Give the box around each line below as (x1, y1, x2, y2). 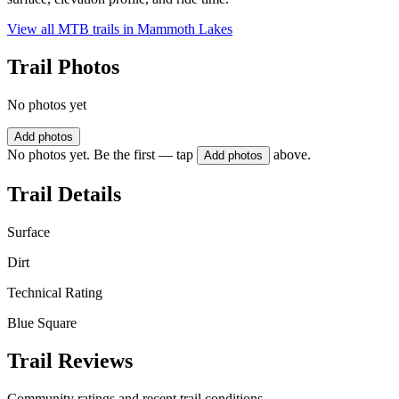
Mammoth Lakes (137, 21, 232, 37)
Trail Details (7, 182, 121, 206)
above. (273, 147, 311, 163)
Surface (7, 224, 50, 240)
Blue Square (7, 314, 77, 330)
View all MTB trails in (7, 21, 137, 37)
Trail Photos (7, 55, 119, 79)
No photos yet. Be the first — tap (7, 147, 193, 163)
